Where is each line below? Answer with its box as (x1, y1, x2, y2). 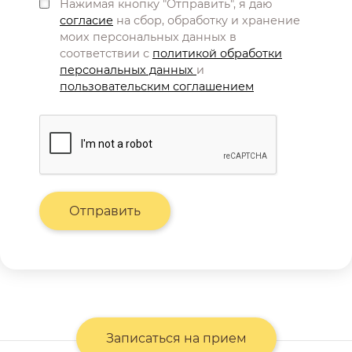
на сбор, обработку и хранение (113, 13, 300, 28)
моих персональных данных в (60, 30, 236, 45)
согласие (60, 13, 113, 28)
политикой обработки (152, 46, 282, 61)
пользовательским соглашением (60, 79, 254, 94)
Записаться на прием (105, 331, 247, 346)
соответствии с (60, 46, 152, 61)
